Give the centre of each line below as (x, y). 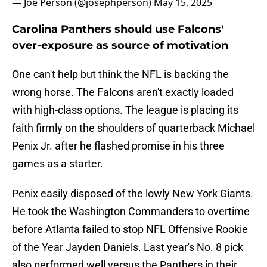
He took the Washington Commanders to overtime (131, 212)
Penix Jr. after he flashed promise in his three (118, 146)
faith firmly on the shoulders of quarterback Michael (133, 128)
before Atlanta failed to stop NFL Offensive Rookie (130, 229)
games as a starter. (58, 164)
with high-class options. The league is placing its (125, 110)
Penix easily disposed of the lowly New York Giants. (133, 194)
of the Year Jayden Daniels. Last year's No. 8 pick (128, 247)
